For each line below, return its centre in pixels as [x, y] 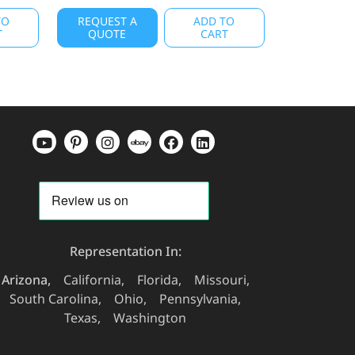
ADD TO [214, 21]
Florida [157, 280]
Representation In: [125, 251]
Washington [150, 318]
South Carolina [54, 299]
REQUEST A [107, 21]
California [92, 280]
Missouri [220, 280]
